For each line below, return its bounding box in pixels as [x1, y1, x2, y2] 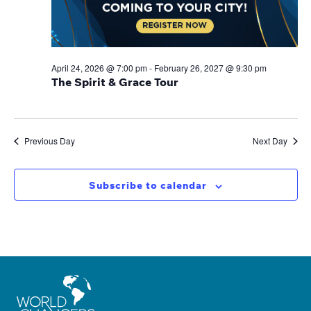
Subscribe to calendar [89, 179, 207, 192]
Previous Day [24, 135, 75, 147]
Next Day [252, 135, 287, 147]
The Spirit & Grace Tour [51, 75, 178, 90]
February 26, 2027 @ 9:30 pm [153, 62, 267, 74]
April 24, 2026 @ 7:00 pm [51, 62, 147, 74]
